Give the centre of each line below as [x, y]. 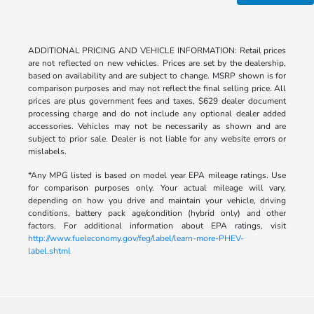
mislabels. [47, 152]
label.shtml [49, 251]
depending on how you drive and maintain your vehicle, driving [157, 201]
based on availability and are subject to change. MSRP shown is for [157, 76]
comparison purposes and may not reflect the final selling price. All [157, 89]
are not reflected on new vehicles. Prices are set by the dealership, [157, 63]
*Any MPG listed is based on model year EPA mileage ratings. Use [157, 176]
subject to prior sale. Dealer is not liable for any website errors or [157, 139]
